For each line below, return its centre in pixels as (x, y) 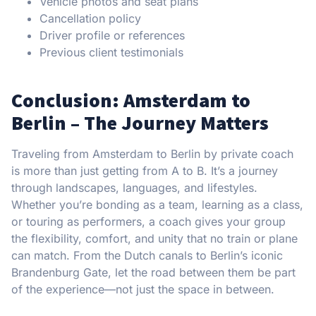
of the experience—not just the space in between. (143, 289)
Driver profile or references (112, 35)
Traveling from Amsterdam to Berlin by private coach (152, 153)
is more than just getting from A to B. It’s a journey (145, 170)
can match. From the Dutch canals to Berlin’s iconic (147, 255)
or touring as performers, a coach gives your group (148, 221)
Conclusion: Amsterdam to (131, 100)
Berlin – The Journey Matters (140, 122)
